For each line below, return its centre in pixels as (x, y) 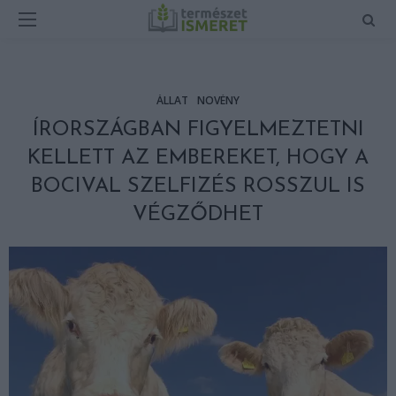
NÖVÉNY (218, 100)
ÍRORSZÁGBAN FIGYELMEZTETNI (198, 130)
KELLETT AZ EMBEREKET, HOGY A (198, 158)
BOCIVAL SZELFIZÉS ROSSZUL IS (198, 187)
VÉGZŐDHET (198, 215)
